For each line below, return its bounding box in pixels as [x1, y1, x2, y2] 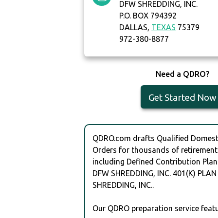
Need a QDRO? [155, 70, 209, 79]
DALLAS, [119, 23, 152, 32]
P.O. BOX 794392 [119, 11, 177, 20]
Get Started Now [148, 92, 217, 103]
